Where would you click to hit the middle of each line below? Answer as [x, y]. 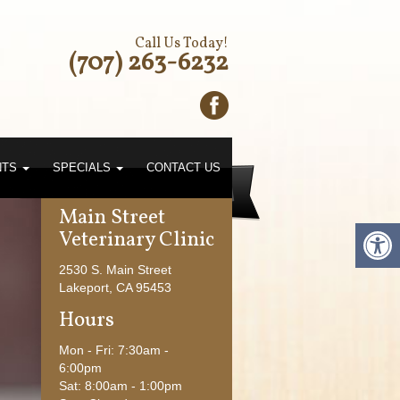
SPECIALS [83, 167]
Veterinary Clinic [136, 240]
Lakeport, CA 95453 [115, 287]
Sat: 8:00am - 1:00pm [120, 386]
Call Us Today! [182, 44]
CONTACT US [183, 167]
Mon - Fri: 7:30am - [113, 350]
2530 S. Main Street [115, 270]
